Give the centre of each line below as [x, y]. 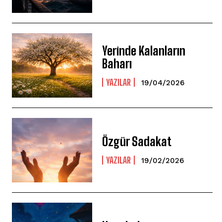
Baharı [118, 63]
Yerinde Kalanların [144, 51]
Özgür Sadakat [137, 142]
